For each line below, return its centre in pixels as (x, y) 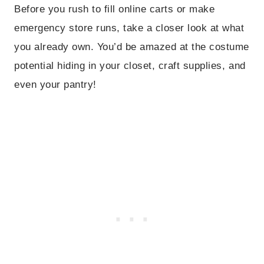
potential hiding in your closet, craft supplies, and (130, 66)
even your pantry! (55, 85)
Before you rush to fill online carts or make (115, 9)
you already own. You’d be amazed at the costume (132, 47)
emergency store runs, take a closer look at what (129, 28)
